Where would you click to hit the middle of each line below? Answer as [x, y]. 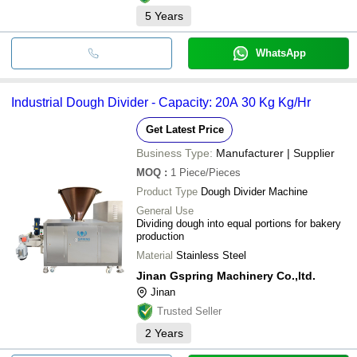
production [160, 236]
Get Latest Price [184, 129]
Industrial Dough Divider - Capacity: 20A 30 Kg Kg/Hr [276, 102]
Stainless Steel [211, 255]
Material [155, 255]
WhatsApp [280, 53]
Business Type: [175, 153]
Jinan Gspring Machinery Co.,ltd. [226, 275]
